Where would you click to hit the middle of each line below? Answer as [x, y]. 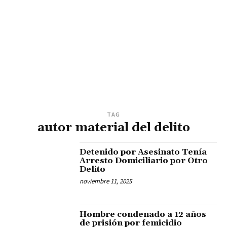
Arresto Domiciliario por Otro [144, 161]
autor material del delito [113, 128]
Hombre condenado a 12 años [143, 214]
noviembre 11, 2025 [106, 181]
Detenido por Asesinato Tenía [143, 152]
